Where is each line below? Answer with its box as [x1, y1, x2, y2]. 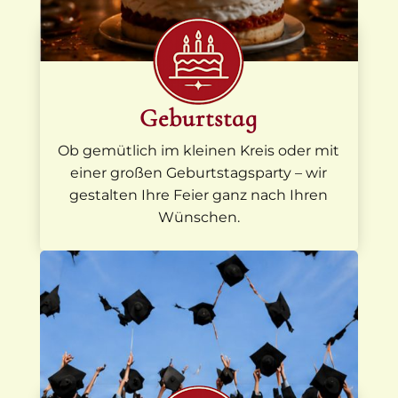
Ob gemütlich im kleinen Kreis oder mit [58, 141, 340, 159]
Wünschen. [157, 208, 240, 226]
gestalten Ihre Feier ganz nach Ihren [69, 186, 329, 203]
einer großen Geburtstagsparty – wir [70, 163, 328, 181]
